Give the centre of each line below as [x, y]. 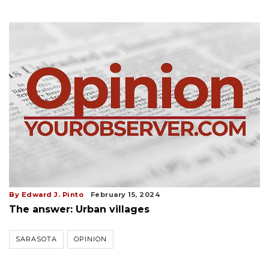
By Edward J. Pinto [46, 194]
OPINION [90, 239]
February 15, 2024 [125, 194]
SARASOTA [36, 239]
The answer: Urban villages [79, 209]
